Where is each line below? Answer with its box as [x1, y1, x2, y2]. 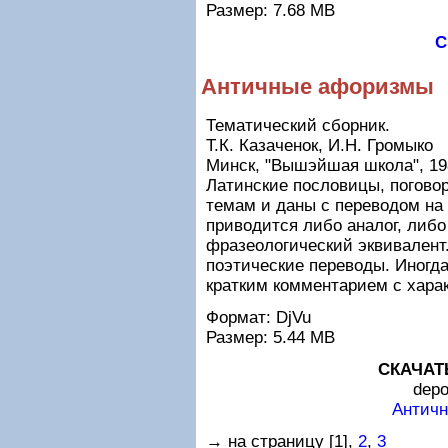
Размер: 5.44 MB [206, 328, 335, 347]
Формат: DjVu [206, 308, 311, 327]
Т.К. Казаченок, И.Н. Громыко [206, 136, 433, 155]
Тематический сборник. [206, 116, 390, 135]
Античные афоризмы [201, 74, 434, 99]
